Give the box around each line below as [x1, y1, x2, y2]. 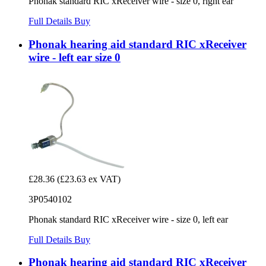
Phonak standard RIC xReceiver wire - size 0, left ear [28, 214, 228, 224]
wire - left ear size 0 [28, 50, 121, 64]
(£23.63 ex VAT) [57, 173, 121, 184]
